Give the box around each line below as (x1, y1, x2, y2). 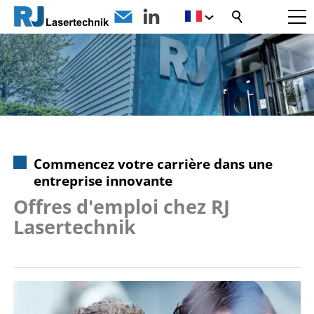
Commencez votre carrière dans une (33, 154, 273, 173)
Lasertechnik (13, 214, 136, 240)
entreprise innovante (33, 171, 172, 190)
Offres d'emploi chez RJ (13, 194, 230, 220)
